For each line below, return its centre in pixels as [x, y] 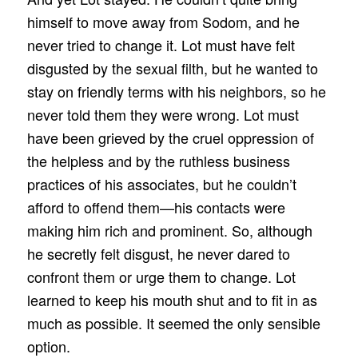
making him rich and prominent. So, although [169, 230]
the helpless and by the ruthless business [158, 160]
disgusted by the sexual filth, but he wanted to [172, 68]
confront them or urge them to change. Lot [161, 276]
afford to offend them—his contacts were [156, 207]
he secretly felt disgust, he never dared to [158, 253]
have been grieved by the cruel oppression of [170, 137]
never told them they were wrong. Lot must [163, 114]
